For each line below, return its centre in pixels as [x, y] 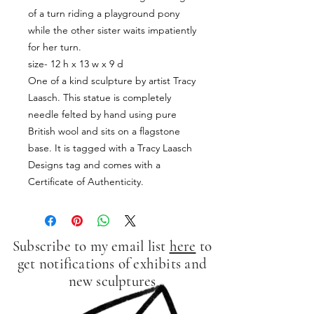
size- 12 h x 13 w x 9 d [76, 64]
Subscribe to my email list [91, 246]
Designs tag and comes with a [94, 165]
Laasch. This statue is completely [100, 97]
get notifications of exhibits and [112, 264]
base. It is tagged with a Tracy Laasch [110, 148]
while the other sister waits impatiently [112, 30]
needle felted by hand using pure [102, 114]
